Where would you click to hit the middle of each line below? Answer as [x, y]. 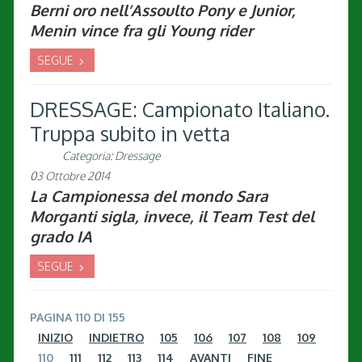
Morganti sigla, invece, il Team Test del [172, 216]
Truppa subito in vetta [130, 134]
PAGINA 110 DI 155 [78, 318]
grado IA [61, 236]
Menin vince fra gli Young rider [141, 30]
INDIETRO [116, 338]
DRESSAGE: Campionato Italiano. [180, 109]
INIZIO [55, 338]
